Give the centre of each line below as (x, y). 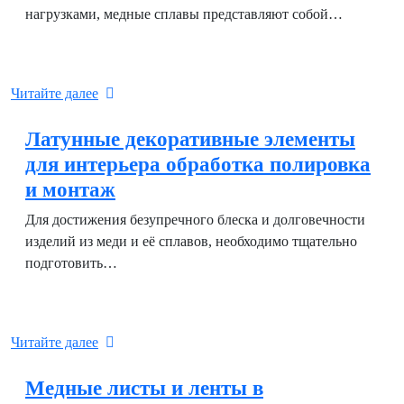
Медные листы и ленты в (144, 388)
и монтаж (70, 189)
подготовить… (71, 263)
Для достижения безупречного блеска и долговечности (195, 220)
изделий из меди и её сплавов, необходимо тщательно (191, 241)
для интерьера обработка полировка (198, 164)
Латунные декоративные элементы (190, 139)
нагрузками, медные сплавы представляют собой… (184, 14)
